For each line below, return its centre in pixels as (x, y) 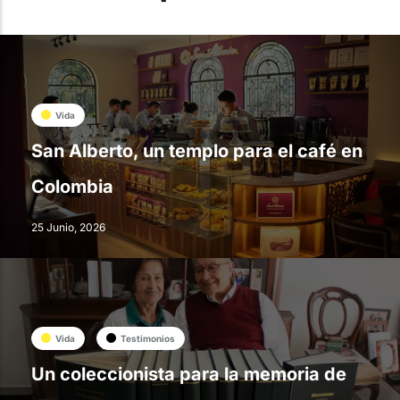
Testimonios (148, 338)
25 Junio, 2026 (68, 228)
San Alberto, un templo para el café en (197, 151)
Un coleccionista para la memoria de (189, 375)
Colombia (72, 187)
